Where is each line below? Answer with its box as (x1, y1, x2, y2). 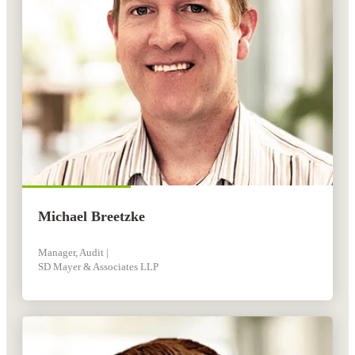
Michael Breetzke (38, 208, 145, 225)
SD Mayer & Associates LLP (38, 261, 158, 273)
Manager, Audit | (38, 246, 109, 259)
